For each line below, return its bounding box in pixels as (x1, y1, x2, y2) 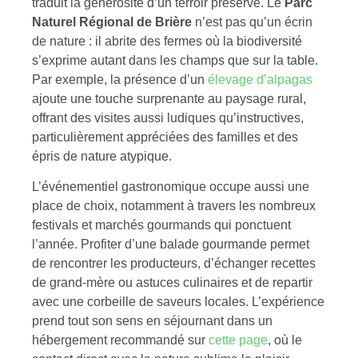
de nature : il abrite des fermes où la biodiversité (32, 34, 302, 49)
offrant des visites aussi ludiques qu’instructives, (32, 111, 304, 125)
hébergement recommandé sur (32, 333, 209, 348)
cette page (209, 333, 268, 348)
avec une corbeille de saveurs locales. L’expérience (32, 295, 324, 309)
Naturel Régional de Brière (32, 15, 192, 30)
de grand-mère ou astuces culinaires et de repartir (32, 276, 312, 290)
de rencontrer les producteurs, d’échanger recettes (32, 257, 316, 271)
